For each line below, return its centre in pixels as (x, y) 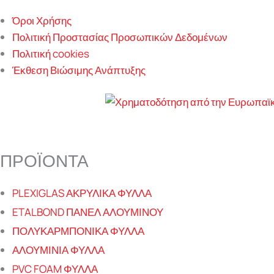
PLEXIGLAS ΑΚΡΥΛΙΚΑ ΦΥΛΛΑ (82, 193)
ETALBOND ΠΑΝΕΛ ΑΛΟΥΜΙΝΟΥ (88, 212)
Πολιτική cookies (51, 53)
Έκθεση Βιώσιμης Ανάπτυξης (79, 70)
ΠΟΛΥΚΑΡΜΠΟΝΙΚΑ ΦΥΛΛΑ (78, 231)
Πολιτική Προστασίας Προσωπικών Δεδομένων (120, 37)
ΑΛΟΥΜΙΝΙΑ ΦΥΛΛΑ (58, 250)
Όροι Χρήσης (42, 20)
